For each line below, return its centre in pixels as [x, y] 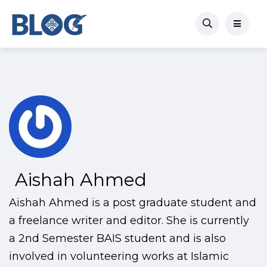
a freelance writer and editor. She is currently [129, 221]
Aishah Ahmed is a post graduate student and [133, 203]
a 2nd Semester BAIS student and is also [117, 239]
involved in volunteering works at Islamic [119, 257]
